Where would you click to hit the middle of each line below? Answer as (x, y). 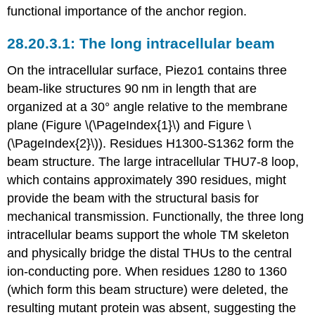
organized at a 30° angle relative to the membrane (148, 107)
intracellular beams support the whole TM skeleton (148, 234)
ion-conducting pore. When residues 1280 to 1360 (147, 271)
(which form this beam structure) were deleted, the (148, 289)
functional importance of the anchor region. (127, 12)
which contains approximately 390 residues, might (147, 180)
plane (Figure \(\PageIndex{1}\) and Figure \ (129, 125)
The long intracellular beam (178, 44)
